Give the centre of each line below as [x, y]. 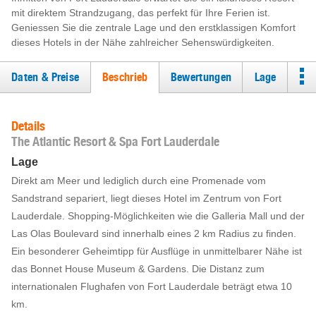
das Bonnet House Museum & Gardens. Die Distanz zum [138, 269]
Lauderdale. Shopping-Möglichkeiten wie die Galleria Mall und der [158, 216]
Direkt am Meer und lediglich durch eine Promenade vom [139, 181]
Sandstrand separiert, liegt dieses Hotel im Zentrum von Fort [146, 198]
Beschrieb [125, 77]
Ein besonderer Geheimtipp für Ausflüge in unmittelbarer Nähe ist [157, 251]
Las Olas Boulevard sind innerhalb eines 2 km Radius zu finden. [154, 233]
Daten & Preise [45, 77]
